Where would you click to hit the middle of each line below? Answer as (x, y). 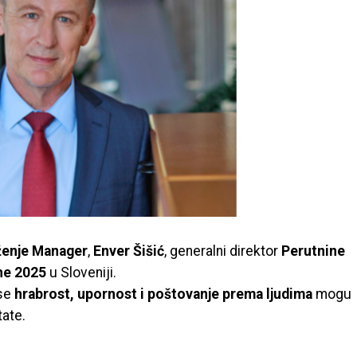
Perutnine (313, 251)
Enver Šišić (129, 251)
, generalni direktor (223, 251)
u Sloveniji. (81, 273)
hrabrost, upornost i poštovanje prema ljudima (163, 294)
